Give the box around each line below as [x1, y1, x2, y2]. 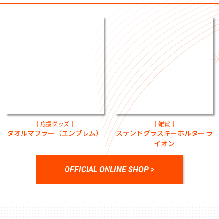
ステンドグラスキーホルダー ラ [115, 128, 213, 138]
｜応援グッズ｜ [34, 119, 75, 128]
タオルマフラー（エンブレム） [7, 128, 103, 138]
